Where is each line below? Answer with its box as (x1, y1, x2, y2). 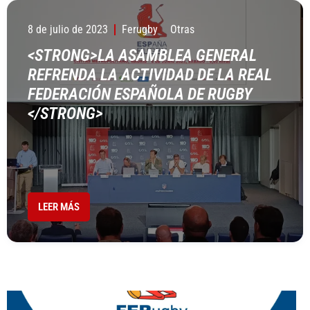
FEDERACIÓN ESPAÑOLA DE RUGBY (28, 84, 253, 104)
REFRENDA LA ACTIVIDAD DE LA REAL (28, 65, 272, 84)
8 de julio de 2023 (28, 23, 108, 36)
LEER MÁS (38, 201, 80, 213)
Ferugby (122, 23, 158, 36)
